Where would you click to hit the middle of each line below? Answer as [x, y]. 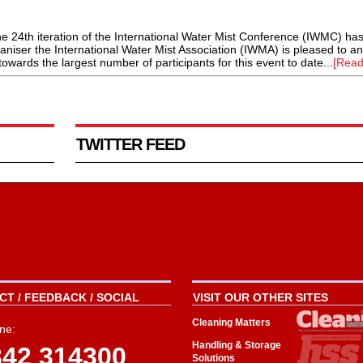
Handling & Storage [236, 346]
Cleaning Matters [231, 323]
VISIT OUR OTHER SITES [260, 298]
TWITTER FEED [130, 145]
